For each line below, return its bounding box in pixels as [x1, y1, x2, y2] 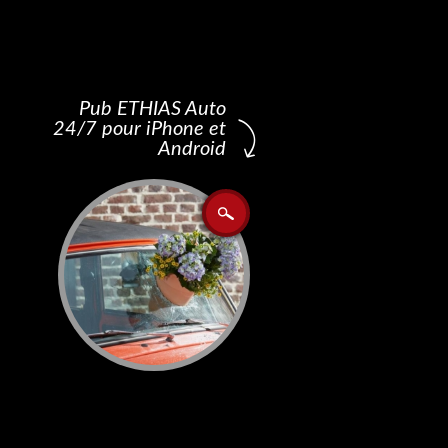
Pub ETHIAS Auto [79, 99, 226, 119]
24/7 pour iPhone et [53, 119, 226, 139]
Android [158, 139, 226, 159]
